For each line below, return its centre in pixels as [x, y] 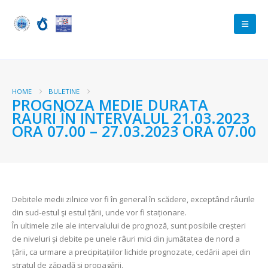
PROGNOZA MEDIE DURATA [110, 105]
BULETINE [64, 91]
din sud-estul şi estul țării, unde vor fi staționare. [99, 212]
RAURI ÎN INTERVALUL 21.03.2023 [131, 118]
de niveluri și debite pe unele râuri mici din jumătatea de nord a [126, 239]
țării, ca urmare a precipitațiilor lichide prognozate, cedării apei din [131, 252]
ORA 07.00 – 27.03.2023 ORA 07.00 [134, 131]
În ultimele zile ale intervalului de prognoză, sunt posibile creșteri [129, 226]
